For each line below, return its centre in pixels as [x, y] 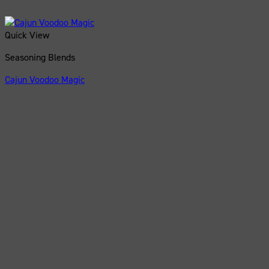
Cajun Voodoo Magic [45, 79]
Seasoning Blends [40, 57]
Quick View [27, 35]
